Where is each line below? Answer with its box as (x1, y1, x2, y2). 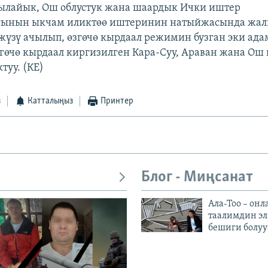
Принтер (100, 96, 133, 106)
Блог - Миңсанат (141, 169, 253, 186)
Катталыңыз (28, 96, 74, 106)
